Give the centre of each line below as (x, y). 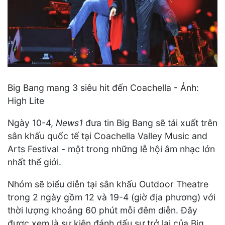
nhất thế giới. (34, 162)
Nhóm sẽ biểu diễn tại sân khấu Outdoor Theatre (108, 184)
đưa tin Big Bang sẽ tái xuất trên (150, 123)
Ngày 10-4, (32, 123)
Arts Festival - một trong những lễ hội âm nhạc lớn (111, 149)
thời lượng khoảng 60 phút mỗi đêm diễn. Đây (102, 210)
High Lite (26, 101)
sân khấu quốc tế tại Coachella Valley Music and (107, 136)
